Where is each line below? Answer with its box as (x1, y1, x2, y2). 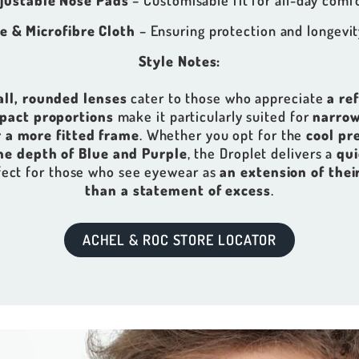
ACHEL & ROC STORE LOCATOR (82, 231, 277, 249)
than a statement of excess (85, 181, 271, 200)
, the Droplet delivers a (187, 144, 337, 163)
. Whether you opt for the (139, 126, 307, 144)
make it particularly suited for (113, 107, 313, 126)
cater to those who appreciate (127, 89, 328, 107)
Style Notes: (138, 52, 221, 71)
